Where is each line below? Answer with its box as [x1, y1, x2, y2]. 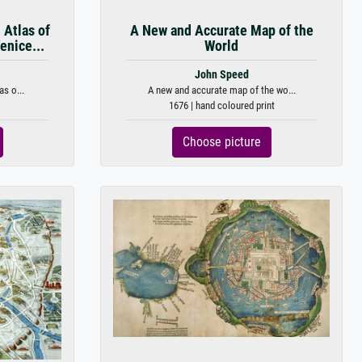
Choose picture [182, 134, 261, 149]
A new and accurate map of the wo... [147, 84, 296, 96]
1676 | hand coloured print [168, 99, 275, 112]
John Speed [194, 68, 249, 82]
